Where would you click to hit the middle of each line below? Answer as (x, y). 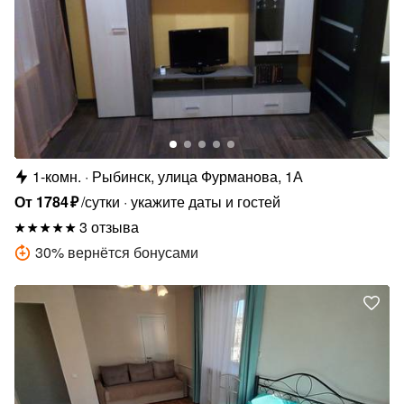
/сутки (101, 201)
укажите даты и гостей (206, 201)
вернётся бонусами (133, 252)
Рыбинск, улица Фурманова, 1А (197, 176)
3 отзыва (109, 226)
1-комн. (57, 176)
